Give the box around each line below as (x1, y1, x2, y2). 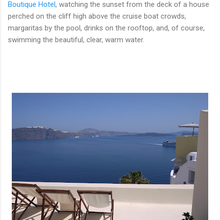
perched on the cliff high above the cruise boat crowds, (8, 11, 186, 21)
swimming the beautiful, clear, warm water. (8, 35, 144, 44)
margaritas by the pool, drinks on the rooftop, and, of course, (8, 23, 205, 32)
